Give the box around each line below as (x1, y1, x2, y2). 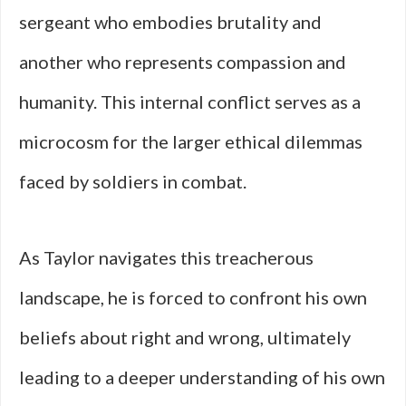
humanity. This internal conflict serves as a (19, 91, 361, 112)
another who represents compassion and (19, 51, 346, 72)
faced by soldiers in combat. (19, 170, 246, 192)
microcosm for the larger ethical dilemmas (19, 130, 362, 152)
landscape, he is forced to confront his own (19, 286, 367, 308)
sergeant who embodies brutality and (19, 11, 322, 33)
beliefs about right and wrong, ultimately (19, 326, 351, 348)
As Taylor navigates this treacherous (19, 246, 314, 268)
